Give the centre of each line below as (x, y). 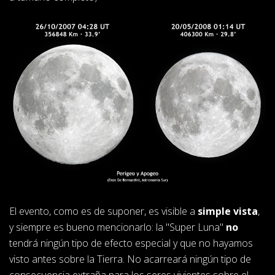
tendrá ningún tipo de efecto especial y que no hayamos (131, 243)
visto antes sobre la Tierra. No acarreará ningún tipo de (130, 259)
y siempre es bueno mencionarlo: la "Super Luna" (118, 227)
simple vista (228, 211)
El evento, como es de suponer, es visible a (103, 211)
